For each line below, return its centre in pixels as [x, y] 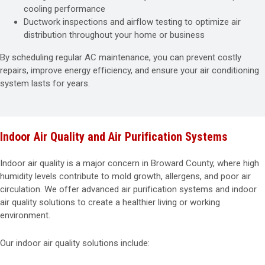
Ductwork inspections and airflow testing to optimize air [132, 22]
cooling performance [64, 9]
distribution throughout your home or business [114, 35]
